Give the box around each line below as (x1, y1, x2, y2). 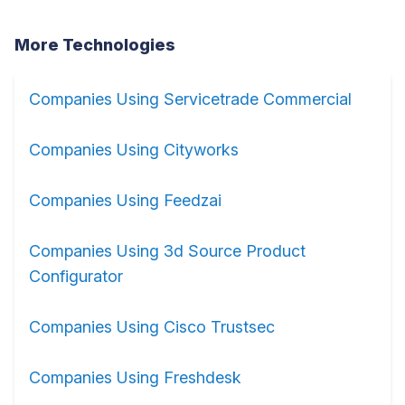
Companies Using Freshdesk (29, 368, 241, 387)
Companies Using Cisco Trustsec (29, 317, 275, 336)
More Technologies (14, 35, 175, 54)
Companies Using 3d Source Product (29, 241, 306, 260)
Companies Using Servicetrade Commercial (29, 89, 352, 108)
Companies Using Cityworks (29, 140, 239, 159)
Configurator (29, 267, 123, 286)
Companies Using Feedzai (29, 191, 221, 210)
